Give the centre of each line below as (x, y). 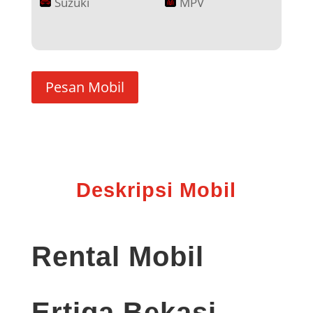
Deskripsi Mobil (156, 190)
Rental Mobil (117, 257)
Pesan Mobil (85, 87)
